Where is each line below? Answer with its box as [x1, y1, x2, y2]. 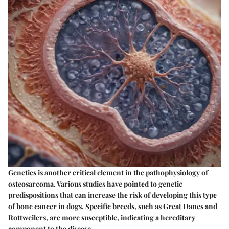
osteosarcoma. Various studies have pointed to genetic [8, 179, 182, 189]
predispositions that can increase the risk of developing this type [8, 190, 217, 200]
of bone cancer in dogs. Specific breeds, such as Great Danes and [8, 201, 217, 211]
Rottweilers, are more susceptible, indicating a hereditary [8, 213, 195, 222]
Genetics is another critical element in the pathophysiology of [8, 168, 208, 177]
